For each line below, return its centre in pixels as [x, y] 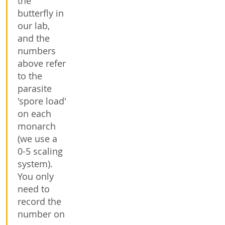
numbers [37, 51]
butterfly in [41, 13]
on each [34, 114]
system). [35, 164]
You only [36, 176]
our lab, [34, 26]
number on [41, 214]
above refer [42, 63]
